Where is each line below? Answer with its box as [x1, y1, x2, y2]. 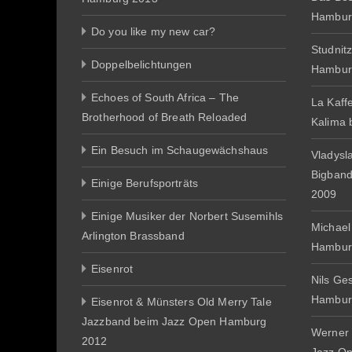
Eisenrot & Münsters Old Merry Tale [91, 295, 272, 308]
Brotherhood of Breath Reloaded [82, 111, 247, 123]
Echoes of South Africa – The [91, 91, 239, 104]
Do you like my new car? [91, 25, 216, 38]
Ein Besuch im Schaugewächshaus [91, 144, 269, 156]
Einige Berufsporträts [91, 177, 198, 189]
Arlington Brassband [82, 229, 185, 242]
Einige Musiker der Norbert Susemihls [91, 210, 284, 222]
